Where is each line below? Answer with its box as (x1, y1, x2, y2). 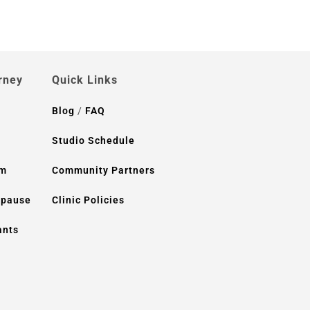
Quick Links (52, 73, 118, 86)
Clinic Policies (52, 194, 125, 206)
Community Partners (52, 165, 156, 176)
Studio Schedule (52, 135, 136, 146)
